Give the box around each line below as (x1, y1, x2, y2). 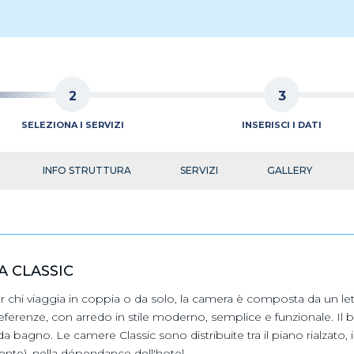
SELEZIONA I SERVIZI (21, 119, 124, 130)
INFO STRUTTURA (42, 164, 131, 176)
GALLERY (266, 164, 312, 176)
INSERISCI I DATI (242, 119, 322, 130)
